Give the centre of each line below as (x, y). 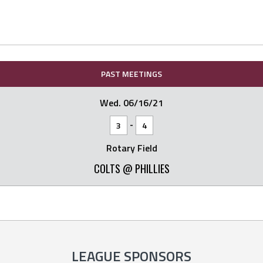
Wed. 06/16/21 (131, 103)
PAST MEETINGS (131, 74)
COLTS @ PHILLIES (131, 168)
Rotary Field (131, 148)
